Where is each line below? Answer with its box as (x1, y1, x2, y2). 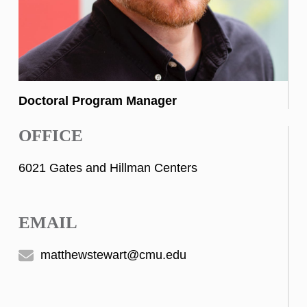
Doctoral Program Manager (19, 94, 177, 108)
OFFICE (19, 126, 83, 145)
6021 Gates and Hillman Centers (19, 161, 197, 175)
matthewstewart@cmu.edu (37, 247, 186, 262)
